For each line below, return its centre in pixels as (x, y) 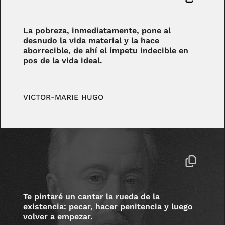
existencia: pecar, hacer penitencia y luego (108, 206)
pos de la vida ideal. (63, 60)
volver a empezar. (58, 216)
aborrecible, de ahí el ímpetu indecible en (106, 50)
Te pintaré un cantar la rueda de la (92, 196)
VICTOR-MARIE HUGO (64, 97)
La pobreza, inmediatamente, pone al (97, 30)
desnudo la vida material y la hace (91, 40)
